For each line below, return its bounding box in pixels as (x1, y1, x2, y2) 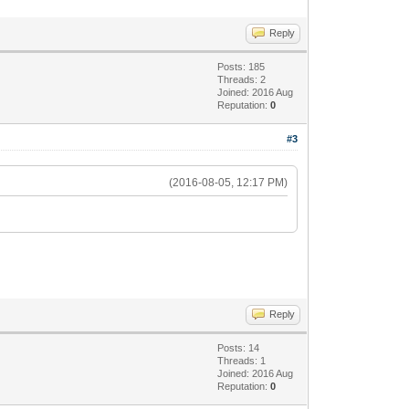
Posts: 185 (217, 60, 266, 72)
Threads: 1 (217, 354, 267, 366)
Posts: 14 (217, 341, 260, 353)
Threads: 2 (217, 73, 267, 85)
